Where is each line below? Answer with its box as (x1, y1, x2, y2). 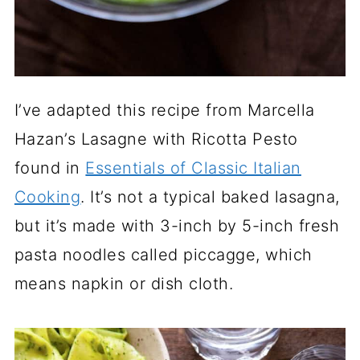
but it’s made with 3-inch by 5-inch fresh (14, 216, 340, 235)
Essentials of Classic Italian (85, 158, 301, 178)
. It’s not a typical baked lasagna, (80, 187, 340, 207)
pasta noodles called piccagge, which (14, 245, 313, 264)
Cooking (14, 187, 81, 207)
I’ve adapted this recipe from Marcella (14, 100, 315, 120)
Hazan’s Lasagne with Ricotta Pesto (14, 129, 298, 149)
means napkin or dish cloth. (14, 274, 234, 293)
